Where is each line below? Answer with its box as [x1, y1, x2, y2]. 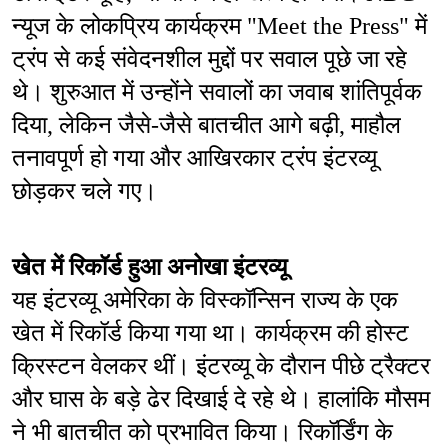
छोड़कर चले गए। [12, 178, 157, 205]
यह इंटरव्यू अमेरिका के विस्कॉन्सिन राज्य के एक [12, 287, 398, 314]
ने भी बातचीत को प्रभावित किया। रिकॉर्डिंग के [12, 419, 393, 446]
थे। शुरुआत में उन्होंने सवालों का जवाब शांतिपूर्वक [12, 79, 422, 106]
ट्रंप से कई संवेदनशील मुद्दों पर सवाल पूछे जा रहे [12, 46, 407, 73]
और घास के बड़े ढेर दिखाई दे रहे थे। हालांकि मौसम [12, 386, 430, 413]
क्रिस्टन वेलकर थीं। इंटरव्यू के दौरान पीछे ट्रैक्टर [12, 353, 430, 380]
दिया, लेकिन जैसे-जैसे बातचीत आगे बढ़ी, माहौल [12, 112, 401, 139]
